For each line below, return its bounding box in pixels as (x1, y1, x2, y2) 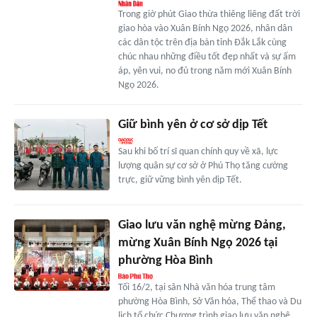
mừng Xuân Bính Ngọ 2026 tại (117, 236, 277, 250)
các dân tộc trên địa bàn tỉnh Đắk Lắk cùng (117, 38, 287, 49)
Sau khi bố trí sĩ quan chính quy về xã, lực (117, 146, 278, 158)
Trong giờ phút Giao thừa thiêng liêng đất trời (117, 9, 300, 21)
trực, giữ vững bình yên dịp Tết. (117, 175, 242, 186)
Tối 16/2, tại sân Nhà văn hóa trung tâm (117, 282, 275, 294)
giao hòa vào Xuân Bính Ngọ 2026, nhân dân (117, 23, 292, 35)
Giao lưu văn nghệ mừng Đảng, (117, 219, 286, 233)
